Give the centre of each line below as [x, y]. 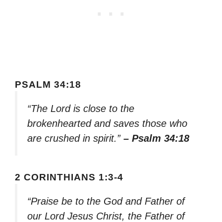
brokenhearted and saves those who [107, 123]
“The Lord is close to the [81, 109]
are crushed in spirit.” [75, 138]
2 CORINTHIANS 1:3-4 [69, 177]
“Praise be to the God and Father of [106, 201]
